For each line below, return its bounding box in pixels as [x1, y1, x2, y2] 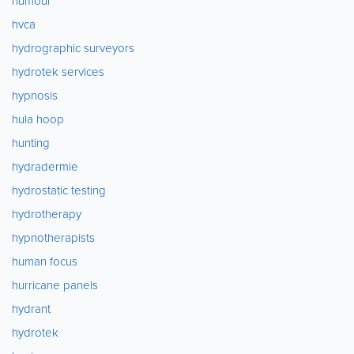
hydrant [12, 300, 51, 318]
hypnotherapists [12, 229, 95, 247]
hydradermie [12, 158, 78, 175]
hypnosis [12, 87, 58, 104]
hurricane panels [12, 277, 98, 294]
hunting [12, 134, 50, 152]
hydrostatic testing [12, 182, 106, 199]
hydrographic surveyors [12, 40, 134, 57]
